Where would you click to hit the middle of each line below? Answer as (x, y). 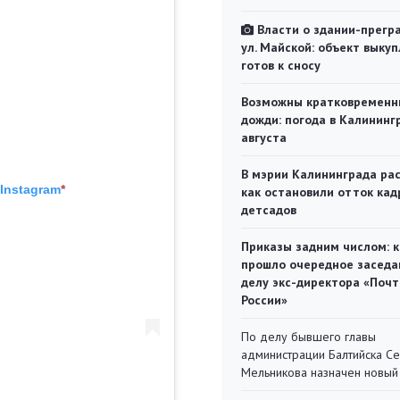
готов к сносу (281, 65)
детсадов (269, 210)
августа (264, 137)
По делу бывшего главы (308, 337)
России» (264, 300)
